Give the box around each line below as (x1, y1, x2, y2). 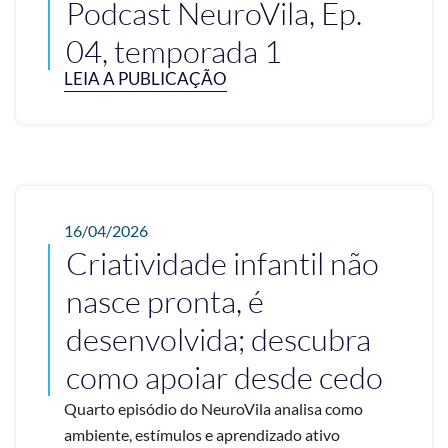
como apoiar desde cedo (66, 357, 389, 396)
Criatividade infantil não (66, 243, 379, 282)
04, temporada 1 (66, 31, 282, 70)
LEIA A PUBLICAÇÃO (64, 67, 227, 89)
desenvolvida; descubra (66, 319, 371, 358)
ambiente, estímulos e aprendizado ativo (64, 424, 340, 444)
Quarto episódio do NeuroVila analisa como (64, 398, 363, 418)
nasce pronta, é (66, 281, 264, 320)
